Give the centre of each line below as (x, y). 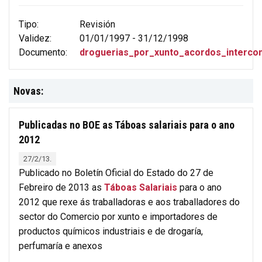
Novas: (28, 91)
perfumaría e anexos (61, 246)
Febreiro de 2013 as (61, 187)
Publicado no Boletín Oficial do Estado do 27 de (116, 173)
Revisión (97, 24)
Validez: (35, 38)
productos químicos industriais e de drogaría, (111, 231)
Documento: (43, 52)
